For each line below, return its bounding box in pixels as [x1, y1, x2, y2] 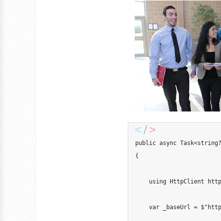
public [135, 140, 156, 147]
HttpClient [170, 178, 204, 185]
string [197, 140, 218, 147]
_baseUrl [159, 204, 194, 211]
